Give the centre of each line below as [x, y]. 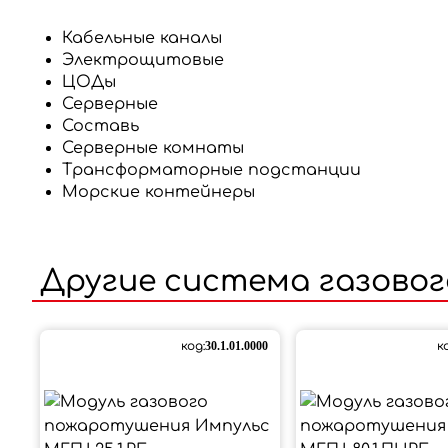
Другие [98, 281]
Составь [100, 125]
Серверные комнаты [153, 147]
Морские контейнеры [158, 191]
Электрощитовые [143, 59]
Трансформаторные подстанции [211, 169]
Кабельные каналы [142, 37]
